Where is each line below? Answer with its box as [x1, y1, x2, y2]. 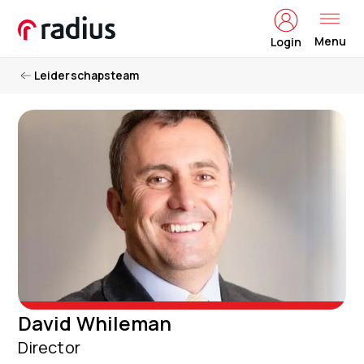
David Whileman [18, 310, 171, 337]
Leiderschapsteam [34, 67, 139, 83]
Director [18, 336, 80, 359]
